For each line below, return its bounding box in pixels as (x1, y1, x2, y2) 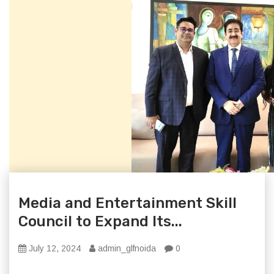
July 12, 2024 (26, 243, 81, 253)
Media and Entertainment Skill (18, 194, 237, 212)
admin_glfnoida (95, 243, 156, 253)
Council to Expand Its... (18, 213, 182, 230)
